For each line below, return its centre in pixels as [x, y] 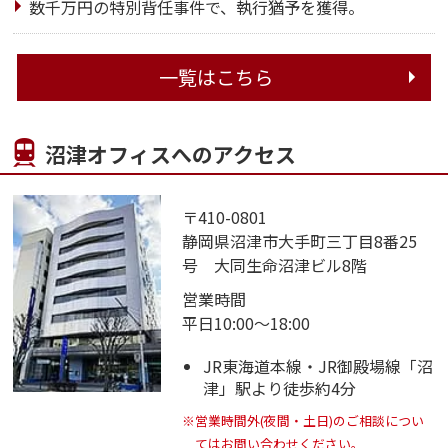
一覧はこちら [216, 76]
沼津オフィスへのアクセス [171, 154]
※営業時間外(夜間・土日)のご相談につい [302, 420]
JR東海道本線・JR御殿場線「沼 [317, 366]
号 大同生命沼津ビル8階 [274, 264]
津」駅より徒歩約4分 [279, 388]
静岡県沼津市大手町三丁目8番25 [299, 240]
